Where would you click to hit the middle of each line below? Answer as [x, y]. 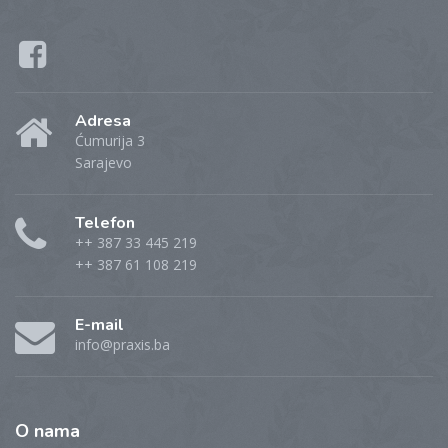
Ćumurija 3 [110, 140]
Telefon [105, 222]
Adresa [103, 120]
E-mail [99, 324]
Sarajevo [103, 162]
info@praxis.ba [122, 344]
